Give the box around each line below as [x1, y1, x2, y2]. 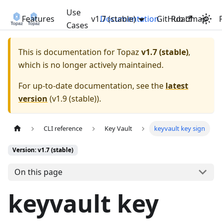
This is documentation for [18, 47, 117, 57]
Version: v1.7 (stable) [12, 146, 73, 155]
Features [22, 13, 55, 24]
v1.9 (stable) [52, 93, 97, 104]
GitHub [156, 13, 183, 24]
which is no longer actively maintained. [18, 59, 164, 70]
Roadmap [171, 13, 207, 24]
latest [166, 80, 188, 91]
